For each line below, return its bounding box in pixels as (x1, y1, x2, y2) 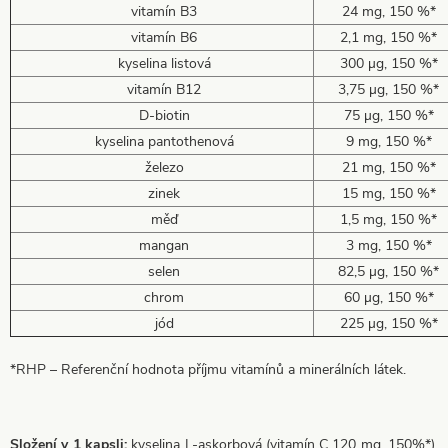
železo (140, 157, 184, 177)
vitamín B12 (123, 79, 201, 99)
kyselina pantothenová (90, 131, 234, 151)
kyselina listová (113, 53, 211, 73)
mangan (135, 235, 189, 255)
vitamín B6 (127, 27, 197, 47)
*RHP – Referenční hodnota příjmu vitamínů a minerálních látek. (10, 359, 406, 379)
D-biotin (134, 105, 190, 125)
